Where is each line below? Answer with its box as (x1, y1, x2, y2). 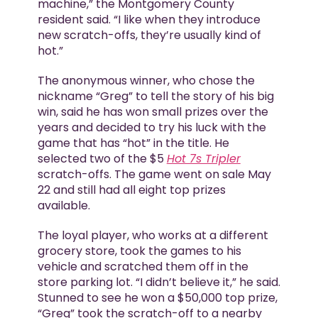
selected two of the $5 (37, 150, 167, 168)
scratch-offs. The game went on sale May (37, 166, 271, 183)
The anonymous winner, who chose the (37, 72, 255, 89)
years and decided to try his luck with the (37, 119, 266, 136)
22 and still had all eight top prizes (37, 182, 226, 199)
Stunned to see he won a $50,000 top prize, (37, 290, 278, 307)
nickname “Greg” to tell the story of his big (37, 88, 274, 105)
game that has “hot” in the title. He (37, 135, 229, 152)
